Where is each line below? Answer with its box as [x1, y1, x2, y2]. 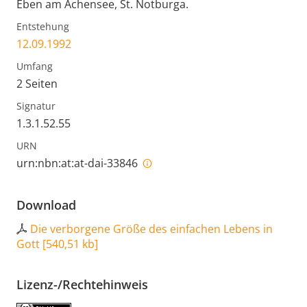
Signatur [16, 99, 56, 112]
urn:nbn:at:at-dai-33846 [16, 155, 140, 171]
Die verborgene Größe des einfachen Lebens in [30, 221, 273, 236]
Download [16, 196, 76, 213]
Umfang [16, 59, 53, 73]
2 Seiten [16, 75, 58, 91]
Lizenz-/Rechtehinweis [16, 275, 148, 293]
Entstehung [16, 19, 69, 33]
